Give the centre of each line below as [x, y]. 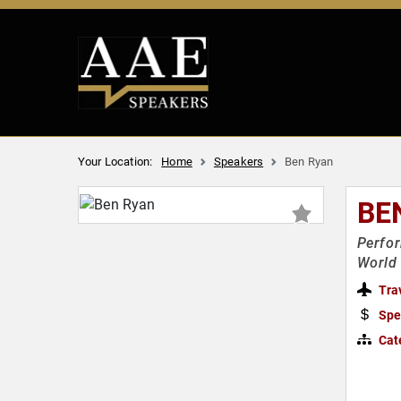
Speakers [239, 161]
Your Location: [115, 161]
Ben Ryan [309, 161]
